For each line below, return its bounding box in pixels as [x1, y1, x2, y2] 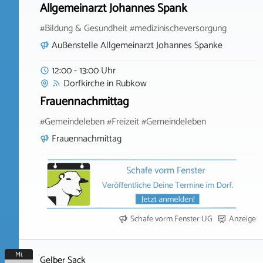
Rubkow [116, 75, 147, 92]
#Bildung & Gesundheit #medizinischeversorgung [40, 21, 227, 36]
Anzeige [229, 213, 256, 227]
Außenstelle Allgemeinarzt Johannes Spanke [52, 37, 222, 53]
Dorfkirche [63, 75, 104, 92]
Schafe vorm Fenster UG [130, 213, 213, 227]
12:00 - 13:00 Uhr [52, 62, 116, 79]
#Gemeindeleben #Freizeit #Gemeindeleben [40, 114, 206, 130]
